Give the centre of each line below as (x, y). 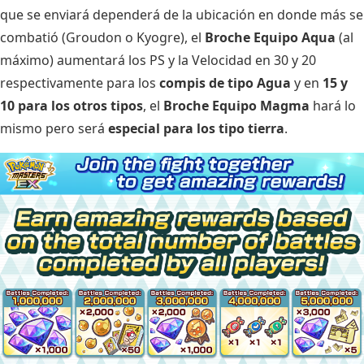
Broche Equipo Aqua (270, 38)
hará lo (333, 106)
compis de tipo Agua (225, 83)
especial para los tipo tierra (196, 129)
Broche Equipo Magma (236, 106)
